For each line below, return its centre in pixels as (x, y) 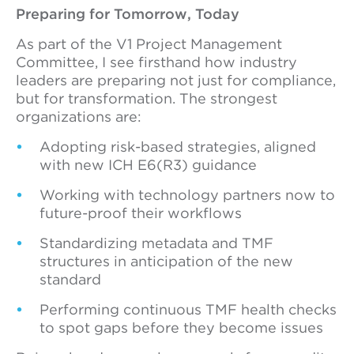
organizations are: (79, 117)
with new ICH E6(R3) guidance (148, 165)
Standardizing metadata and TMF (156, 243)
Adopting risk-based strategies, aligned (178, 147)
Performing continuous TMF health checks (188, 309)
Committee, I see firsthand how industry (156, 62)
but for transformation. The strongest (147, 98)
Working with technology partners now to (187, 195)
